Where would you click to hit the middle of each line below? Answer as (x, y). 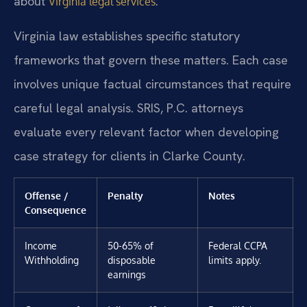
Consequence (56, 210)
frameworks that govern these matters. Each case (151, 60)
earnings (127, 274)
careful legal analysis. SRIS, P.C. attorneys (128, 108)
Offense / (46, 196)
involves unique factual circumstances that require (152, 84)
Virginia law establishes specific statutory (127, 36)
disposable (132, 260)
